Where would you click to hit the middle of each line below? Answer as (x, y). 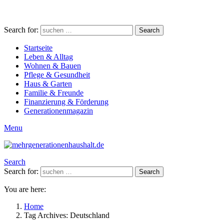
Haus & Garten (48, 84)
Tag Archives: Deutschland (67, 215)
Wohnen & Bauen (52, 66)
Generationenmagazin (58, 111)
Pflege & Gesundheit (57, 75)
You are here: (25, 189)
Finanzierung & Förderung (66, 102)
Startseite (38, 48)
